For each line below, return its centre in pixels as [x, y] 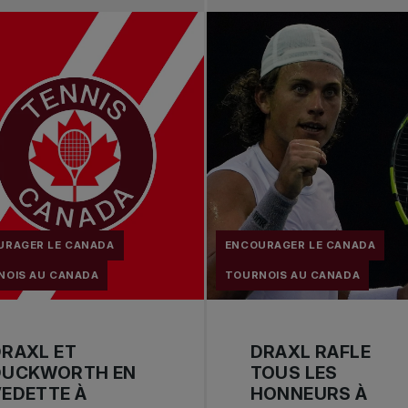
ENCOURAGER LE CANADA [300, 245]
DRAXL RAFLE [310, 352]
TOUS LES [294, 373]
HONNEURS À [309, 394]
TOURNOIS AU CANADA [292, 275]
